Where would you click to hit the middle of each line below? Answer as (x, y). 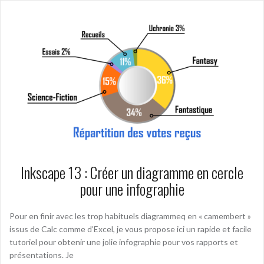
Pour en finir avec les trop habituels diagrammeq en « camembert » (130, 216)
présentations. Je (42, 255)
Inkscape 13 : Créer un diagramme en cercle (132, 173)
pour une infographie (132, 189)
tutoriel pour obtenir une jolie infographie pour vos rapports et (124, 242)
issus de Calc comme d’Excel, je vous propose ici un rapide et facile (131, 229)
